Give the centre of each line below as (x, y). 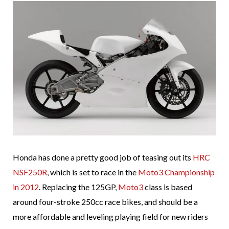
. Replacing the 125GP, (78, 187)
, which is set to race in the (93, 172)
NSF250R (30, 172)
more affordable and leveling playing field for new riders (110, 217)
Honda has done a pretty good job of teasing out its (103, 157)
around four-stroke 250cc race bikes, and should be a (105, 202)
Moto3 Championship (176, 172)
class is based (168, 187)
